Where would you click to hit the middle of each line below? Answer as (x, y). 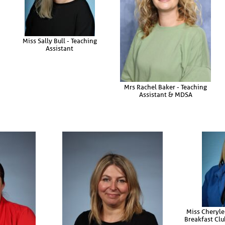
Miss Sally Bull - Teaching (60, 41)
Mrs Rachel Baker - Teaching (165, 87)
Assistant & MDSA (165, 94)
